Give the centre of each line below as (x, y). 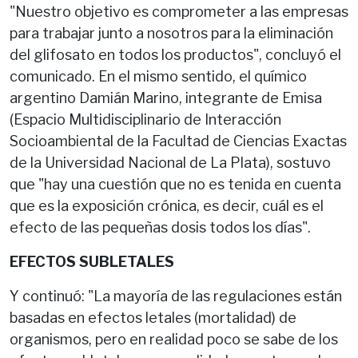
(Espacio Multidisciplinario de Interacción (145, 119)
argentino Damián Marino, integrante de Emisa (166, 97)
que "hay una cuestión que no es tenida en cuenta (175, 184)
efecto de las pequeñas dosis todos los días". (162, 227)
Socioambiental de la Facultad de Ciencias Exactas (178, 141)
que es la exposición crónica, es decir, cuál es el (167, 205)
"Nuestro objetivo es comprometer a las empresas (179, 11)
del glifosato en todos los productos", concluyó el (175, 54)
